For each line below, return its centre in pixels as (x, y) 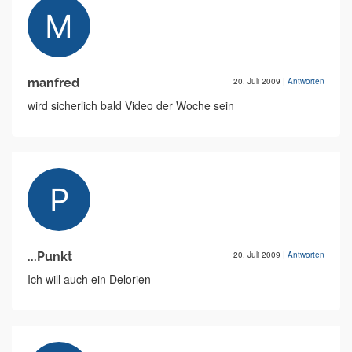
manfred (53, 83)
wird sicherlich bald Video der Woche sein (131, 105)
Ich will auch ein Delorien (89, 279)
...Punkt (50, 257)
